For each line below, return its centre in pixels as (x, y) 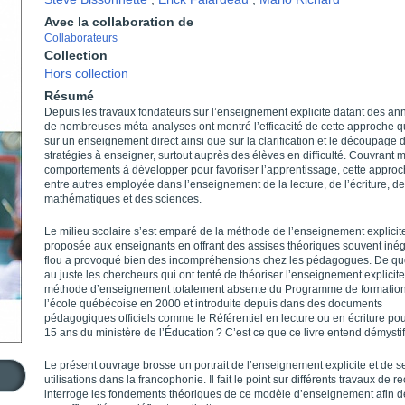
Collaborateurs (81, 38)
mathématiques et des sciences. (123, 199)
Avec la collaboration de (119, 22)
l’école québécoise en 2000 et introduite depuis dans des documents (213, 304)
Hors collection (86, 73)
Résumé (69, 96)
